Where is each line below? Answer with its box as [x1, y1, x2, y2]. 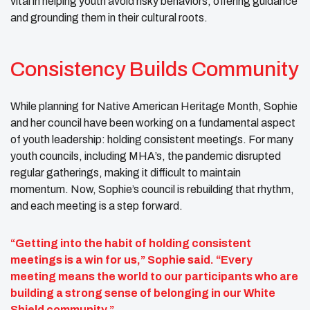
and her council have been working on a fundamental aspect [10, 116, 295, 129]
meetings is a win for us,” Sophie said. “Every [10, 253, 253, 266]
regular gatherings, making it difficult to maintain [10, 166, 241, 179]
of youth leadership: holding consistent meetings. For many [10, 133, 293, 145]
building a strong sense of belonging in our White [10, 286, 275, 299]
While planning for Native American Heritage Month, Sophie [10, 100, 298, 112]
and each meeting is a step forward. [10, 199, 183, 212]
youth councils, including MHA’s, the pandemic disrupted [10, 149, 281, 162]
